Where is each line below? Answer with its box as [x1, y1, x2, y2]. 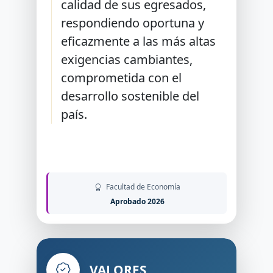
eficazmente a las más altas [61, 33, 216, 49]
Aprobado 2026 [110, 196, 165, 207]
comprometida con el [61, 69, 182, 86]
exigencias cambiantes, [61, 51, 193, 68]
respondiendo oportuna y [61, 15, 205, 31]
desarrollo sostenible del [61, 88, 200, 104]
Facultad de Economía [104, 182, 180, 192]
